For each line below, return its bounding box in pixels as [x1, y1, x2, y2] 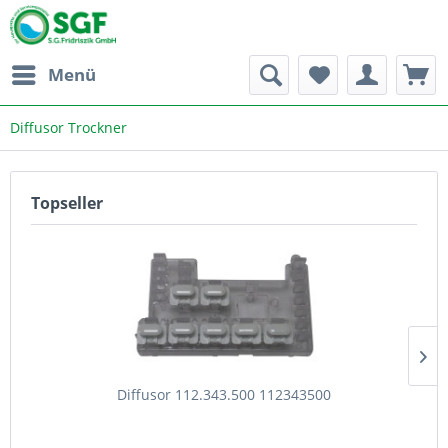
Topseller [31, 192, 103, 214]
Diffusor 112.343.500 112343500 [117, 385, 331, 404]
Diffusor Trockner [10, 118, 127, 137]
